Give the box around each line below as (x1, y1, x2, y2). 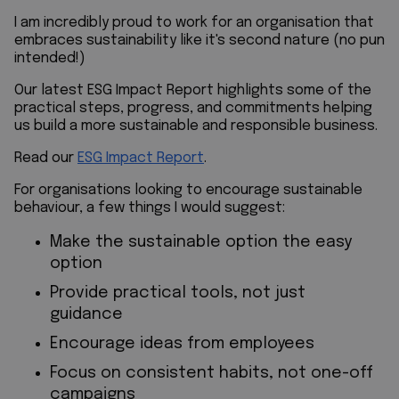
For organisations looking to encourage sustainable (14, 182, 362, 198)
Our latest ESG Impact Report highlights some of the (14, 82, 371, 98)
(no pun (330, 32, 385, 48)
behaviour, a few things (14, 199, 171, 216)
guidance (50, 305, 128, 322)
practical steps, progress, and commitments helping (14, 100, 372, 116)
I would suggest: (175, 199, 289, 216)
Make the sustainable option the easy (50, 233, 352, 250)
